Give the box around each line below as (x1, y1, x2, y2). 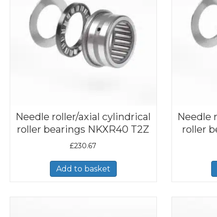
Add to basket (56, 164, 110, 173)
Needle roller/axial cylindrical (15, 110, 151, 123)
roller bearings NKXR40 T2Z (17, 123, 150, 135)
